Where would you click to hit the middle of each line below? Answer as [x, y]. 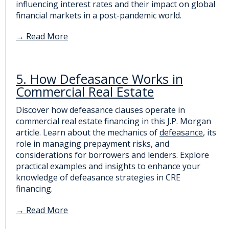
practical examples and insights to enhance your [108, 166]
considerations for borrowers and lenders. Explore [112, 155]
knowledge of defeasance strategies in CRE [98, 178]
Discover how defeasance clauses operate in [100, 110]
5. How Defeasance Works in [99, 79]
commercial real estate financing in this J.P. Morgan [113, 121]
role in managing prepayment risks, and [93, 144]
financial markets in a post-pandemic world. [99, 15]
